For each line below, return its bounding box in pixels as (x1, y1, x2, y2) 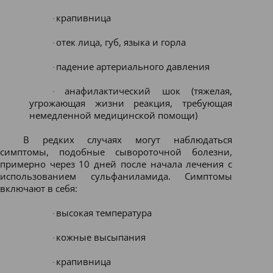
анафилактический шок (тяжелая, (65, 85, 232, 97)
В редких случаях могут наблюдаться (23, 133, 232, 146)
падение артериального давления (55, 60, 210, 73)
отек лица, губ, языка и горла (55, 36, 186, 48)
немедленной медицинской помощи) (29, 109, 197, 121)
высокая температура (55, 207, 152, 219)
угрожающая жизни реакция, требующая (29, 97, 232, 109)
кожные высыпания (55, 231, 146, 243)
